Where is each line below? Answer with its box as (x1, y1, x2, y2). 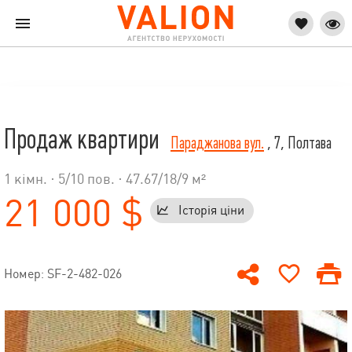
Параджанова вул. (170, 134, 264, 152)
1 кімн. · (4, 170, 58, 187)
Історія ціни (178, 203, 244, 218)
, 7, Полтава (264, 134, 332, 152)
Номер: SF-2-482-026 (4, 266, 122, 282)
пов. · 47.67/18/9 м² (84, 170, 206, 187)
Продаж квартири (4, 124, 164, 155)
